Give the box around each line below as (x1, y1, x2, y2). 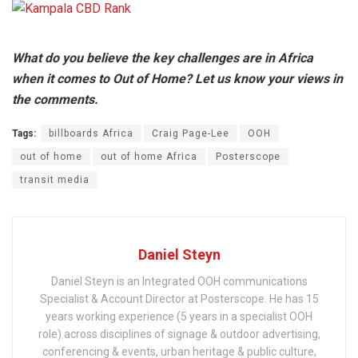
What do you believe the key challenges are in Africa (12, 50, 313, 66)
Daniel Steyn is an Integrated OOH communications (50, 274, 308, 288)
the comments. (12, 91, 98, 107)
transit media (20, 173, 89, 185)
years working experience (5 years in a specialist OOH (46, 309, 312, 323)
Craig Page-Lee (152, 127, 229, 139)
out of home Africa (101, 150, 197, 162)
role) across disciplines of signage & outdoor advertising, (38, 327, 320, 340)
